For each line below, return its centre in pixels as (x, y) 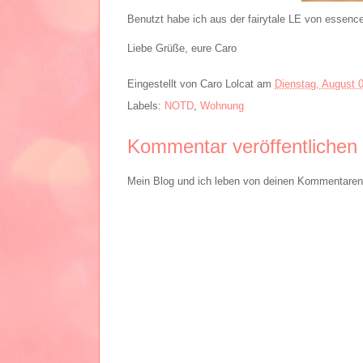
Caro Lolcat (227, 84)
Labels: (146, 106)
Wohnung (222, 106)
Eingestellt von (164, 84)
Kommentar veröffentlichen (242, 147)
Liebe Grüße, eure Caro (182, 49)
